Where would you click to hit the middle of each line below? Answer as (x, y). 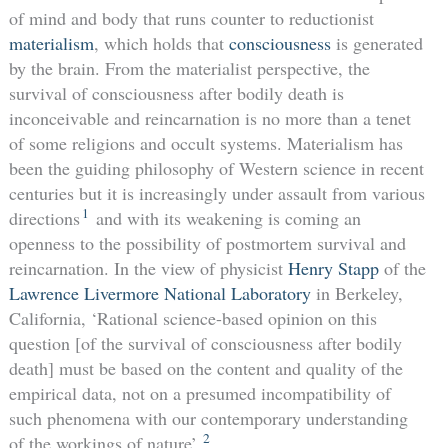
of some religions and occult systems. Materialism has (205, 142)
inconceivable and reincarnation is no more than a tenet (209, 117)
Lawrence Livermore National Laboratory (159, 292)
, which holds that (161, 42)
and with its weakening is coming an (225, 217)
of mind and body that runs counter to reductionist (191, 17)
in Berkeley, (356, 292)
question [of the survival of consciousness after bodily (205, 342)
